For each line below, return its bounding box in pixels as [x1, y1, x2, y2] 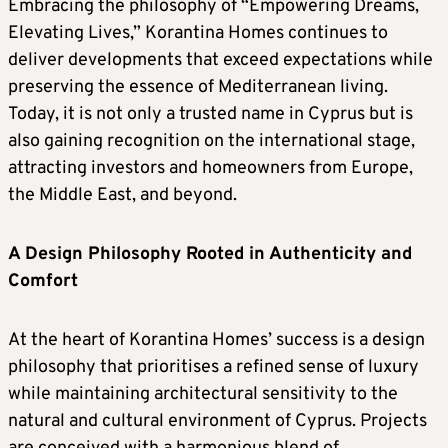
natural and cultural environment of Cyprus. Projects [8, 410, 427, 433]
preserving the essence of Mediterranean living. [8, 76, 388, 99]
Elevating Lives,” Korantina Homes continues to [8, 22, 388, 45]
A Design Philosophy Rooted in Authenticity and [8, 243, 412, 266]
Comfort [8, 270, 78, 293]
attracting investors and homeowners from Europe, [8, 157, 413, 180]
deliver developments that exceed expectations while [8, 49, 433, 72]
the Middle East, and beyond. [8, 184, 237, 207]
